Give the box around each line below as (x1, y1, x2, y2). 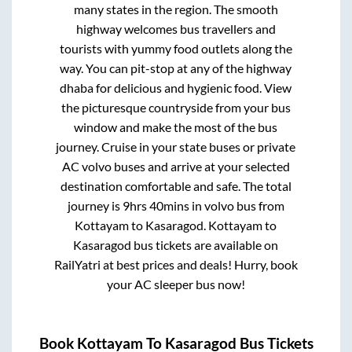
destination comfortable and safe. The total (60, 178, 291, 193)
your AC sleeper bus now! (106, 276, 245, 291)
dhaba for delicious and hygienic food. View (60, 79, 292, 95)
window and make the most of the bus (74, 119, 278, 134)
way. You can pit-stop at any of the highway (60, 60, 292, 75)
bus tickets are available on (131, 236, 279, 252)
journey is (67, 197, 123, 213)
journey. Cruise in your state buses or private (56, 138, 296, 154)
